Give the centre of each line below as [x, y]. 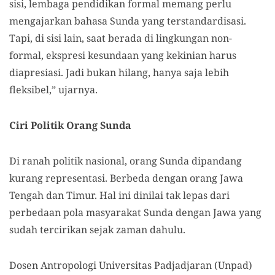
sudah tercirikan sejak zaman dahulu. [97, 230]
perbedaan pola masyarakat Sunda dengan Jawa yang [135, 213]
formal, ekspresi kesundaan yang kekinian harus [123, 56]
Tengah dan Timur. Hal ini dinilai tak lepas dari [119, 196]
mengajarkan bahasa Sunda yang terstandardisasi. [128, 21]
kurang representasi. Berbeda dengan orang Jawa [126, 178]
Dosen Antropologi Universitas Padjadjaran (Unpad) [131, 265]
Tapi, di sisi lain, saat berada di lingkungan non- [121, 38]
